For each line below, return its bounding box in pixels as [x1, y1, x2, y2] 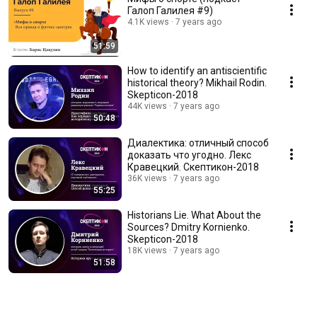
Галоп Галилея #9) [127, 5, 213, 17]
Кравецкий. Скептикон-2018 [127, 161, 259, 173]
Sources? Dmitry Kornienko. [127, 221, 250, 234]
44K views [127, 101, 167, 112]
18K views [127, 246, 167, 256]
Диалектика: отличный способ [127, 137, 269, 149]
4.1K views [127, 17, 169, 28]
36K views [127, 173, 167, 184]
